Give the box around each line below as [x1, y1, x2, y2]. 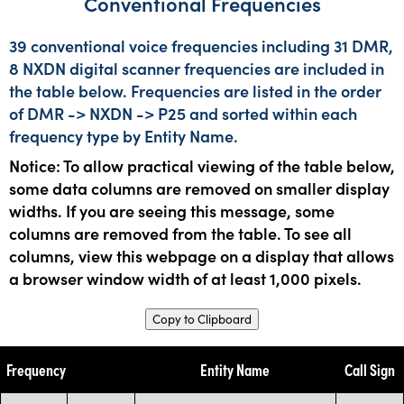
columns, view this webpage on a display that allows [9, 243, 394, 267]
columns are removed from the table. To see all [9, 221, 352, 244]
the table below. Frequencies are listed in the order [9, 78, 381, 102]
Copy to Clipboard [152, 310, 252, 327]
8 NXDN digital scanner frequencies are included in [9, 56, 384, 79]
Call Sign [344, 357, 395, 381]
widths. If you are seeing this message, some [9, 198, 335, 222]
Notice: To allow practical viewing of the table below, [9, 153, 395, 177]
